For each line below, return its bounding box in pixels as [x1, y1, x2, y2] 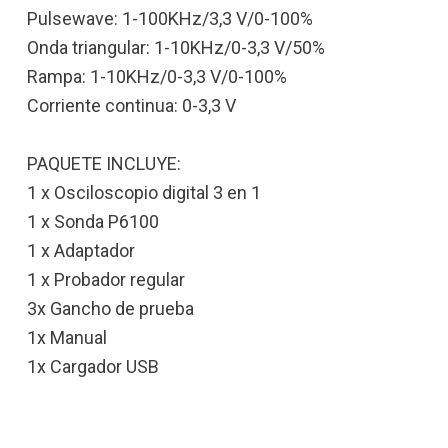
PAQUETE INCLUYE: [27, 152, 181, 174]
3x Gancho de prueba [27, 297, 194, 319]
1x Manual [27, 326, 107, 348]
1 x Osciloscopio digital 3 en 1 [27, 181, 261, 203]
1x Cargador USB [27, 355, 159, 377]
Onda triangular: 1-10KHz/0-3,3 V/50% [27, 36, 325, 58]
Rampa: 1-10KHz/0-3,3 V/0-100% [27, 65, 287, 87]
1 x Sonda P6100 [27, 210, 159, 232]
